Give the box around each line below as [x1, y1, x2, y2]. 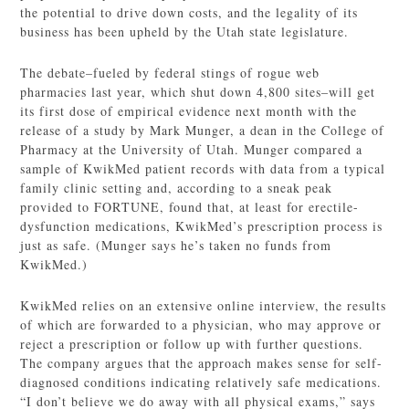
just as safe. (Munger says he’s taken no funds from [20, 236, 332, 254]
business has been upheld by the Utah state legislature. [20, 23, 350, 40]
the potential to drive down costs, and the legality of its [20, 4, 359, 21]
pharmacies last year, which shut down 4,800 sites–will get [20, 83, 376, 100]
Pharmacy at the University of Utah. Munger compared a [20, 141, 363, 158]
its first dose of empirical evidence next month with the [20, 102, 358, 120]
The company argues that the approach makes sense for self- [20, 354, 383, 372]
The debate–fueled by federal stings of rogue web [20, 64, 320, 81]
